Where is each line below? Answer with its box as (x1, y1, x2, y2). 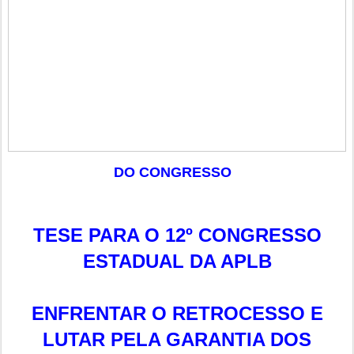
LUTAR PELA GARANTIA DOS (43, 329, 311, 351)
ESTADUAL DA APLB (82, 250, 272, 273)
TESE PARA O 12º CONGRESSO (32, 224, 322, 247)
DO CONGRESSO (114, 164, 232, 181)
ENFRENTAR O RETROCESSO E (31, 303, 323, 325)
